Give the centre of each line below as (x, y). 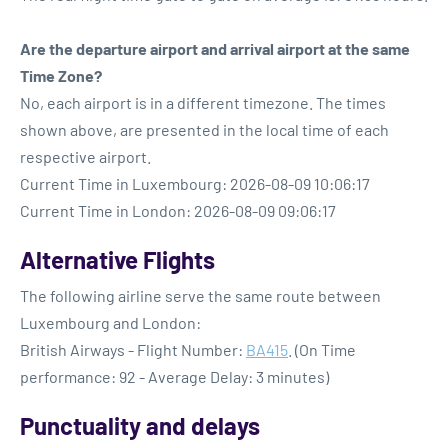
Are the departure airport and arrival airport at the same (215, 48)
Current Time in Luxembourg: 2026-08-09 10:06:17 (195, 183)
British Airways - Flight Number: (133, 349)
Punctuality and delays (140, 425)
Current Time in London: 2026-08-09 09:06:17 (178, 210)
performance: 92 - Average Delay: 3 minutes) (174, 376)
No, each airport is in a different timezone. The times (203, 102)
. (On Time (322, 349)
